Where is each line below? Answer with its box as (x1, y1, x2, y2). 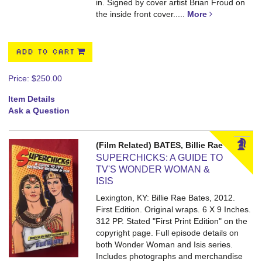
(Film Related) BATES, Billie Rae (96, 140, 223, 150)
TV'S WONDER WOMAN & (96, 164, 211, 174)
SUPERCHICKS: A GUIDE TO (96, 153, 223, 163)
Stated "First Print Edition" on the (126, 216, 248, 226)
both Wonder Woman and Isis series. (96, 240, 233, 249)
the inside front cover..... (96, 9, 188, 19)
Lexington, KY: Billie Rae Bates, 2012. (96, 193, 236, 202)
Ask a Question (8, 106, 70, 115)
